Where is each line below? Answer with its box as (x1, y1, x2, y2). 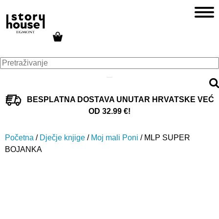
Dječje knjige (40, 133, 85, 142)
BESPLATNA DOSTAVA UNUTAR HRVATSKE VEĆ (27, 95, 214, 104)
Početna (5, 133, 34, 142)
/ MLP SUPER (138, 133, 190, 142)
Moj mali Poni (91, 133, 138, 142)
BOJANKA (5, 145, 42, 153)
